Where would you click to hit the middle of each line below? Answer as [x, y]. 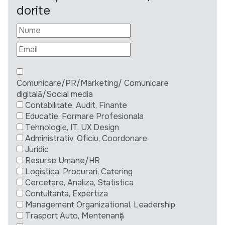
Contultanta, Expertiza [67, 194]
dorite [33, 11]
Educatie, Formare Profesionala [84, 117]
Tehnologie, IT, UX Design [72, 128]
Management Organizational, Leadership [100, 205]
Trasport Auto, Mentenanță [75, 216]
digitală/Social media [55, 94]
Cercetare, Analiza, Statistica [79, 183]
